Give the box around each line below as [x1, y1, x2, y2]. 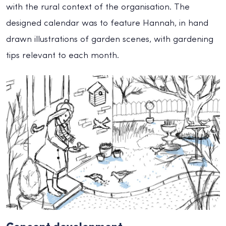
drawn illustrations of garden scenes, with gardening [6, 35, 213, 44]
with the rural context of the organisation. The [6, 3, 190, 12]
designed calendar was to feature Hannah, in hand [6, 19, 208, 28]
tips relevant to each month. [6, 51, 119, 61]
